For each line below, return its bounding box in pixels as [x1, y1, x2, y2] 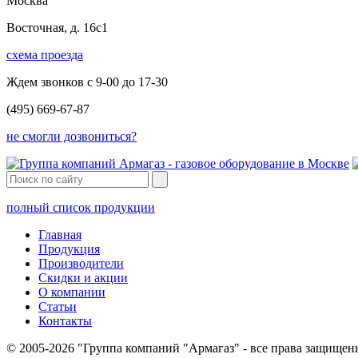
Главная [38, 227, 82, 241]
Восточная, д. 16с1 [6, 20, 108, 34]
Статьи [38, 299, 77, 313]
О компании [38, 284, 105, 299]
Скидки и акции [38, 270, 128, 284]
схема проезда [6, 47, 83, 62]
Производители [38, 256, 124, 270]
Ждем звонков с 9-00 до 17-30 [6, 74, 168, 89]
